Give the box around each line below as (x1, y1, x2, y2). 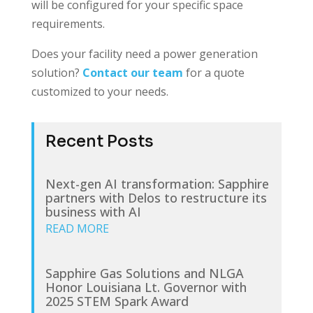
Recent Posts (45, 131, 154, 152)
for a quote (182, 64, 245, 80)
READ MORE (45, 220, 109, 236)
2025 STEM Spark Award (45, 292, 189, 310)
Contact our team (82, 64, 183, 80)
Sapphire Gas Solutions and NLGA (45, 264, 244, 282)
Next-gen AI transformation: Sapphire (45, 175, 269, 192)
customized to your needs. (31, 83, 168, 99)
